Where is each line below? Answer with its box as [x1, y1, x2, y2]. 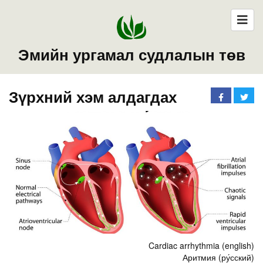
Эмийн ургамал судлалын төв [18, 43, 245, 65]
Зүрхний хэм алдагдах [9, 85, 177, 107]
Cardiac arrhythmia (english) [149, 239, 254, 251]
